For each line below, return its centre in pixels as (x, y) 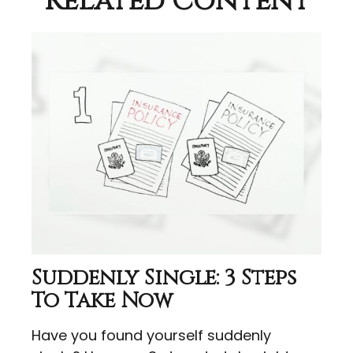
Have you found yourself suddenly (151, 336)
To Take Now (102, 301)
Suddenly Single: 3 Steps (164, 279)
